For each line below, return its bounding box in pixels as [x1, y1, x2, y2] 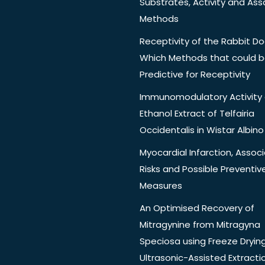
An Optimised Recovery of [140, 202, 254, 215]
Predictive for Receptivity [140, 68, 250, 81]
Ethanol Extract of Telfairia [140, 107, 254, 120]
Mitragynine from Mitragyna [140, 218, 260, 231]
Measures [140, 179, 182, 192]
